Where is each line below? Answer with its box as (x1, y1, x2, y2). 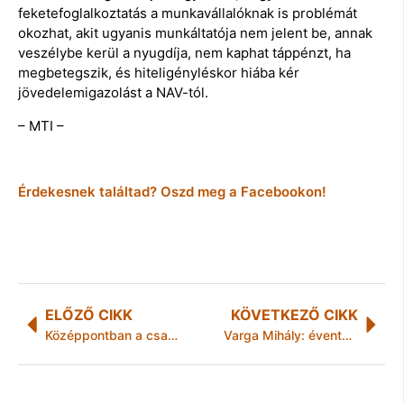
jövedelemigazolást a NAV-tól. (18, 84, 208, 102)
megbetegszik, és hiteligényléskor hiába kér (18, 64, 299, 82)
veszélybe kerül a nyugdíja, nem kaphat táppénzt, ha (18, 44, 351, 62)
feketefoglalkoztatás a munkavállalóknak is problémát (18, 5, 357, 23)
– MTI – (18, 116, 64, 134)
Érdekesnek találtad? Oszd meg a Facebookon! (18, 183, 326, 201)
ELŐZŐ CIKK (45, 306, 133, 325)
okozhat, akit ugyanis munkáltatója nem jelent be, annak (18, 24, 372, 42)
